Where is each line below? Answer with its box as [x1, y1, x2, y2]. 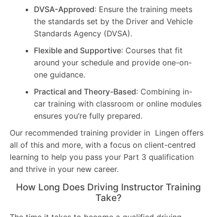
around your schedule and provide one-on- [34, 57, 192, 67]
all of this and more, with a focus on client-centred [10, 139, 196, 150]
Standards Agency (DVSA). [34, 28, 132, 38]
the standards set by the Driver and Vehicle [34, 16, 193, 26]
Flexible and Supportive [34, 45, 121, 55]
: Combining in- [136, 86, 192, 96]
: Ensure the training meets [94, 4, 192, 14]
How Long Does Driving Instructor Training [16, 181, 201, 193]
